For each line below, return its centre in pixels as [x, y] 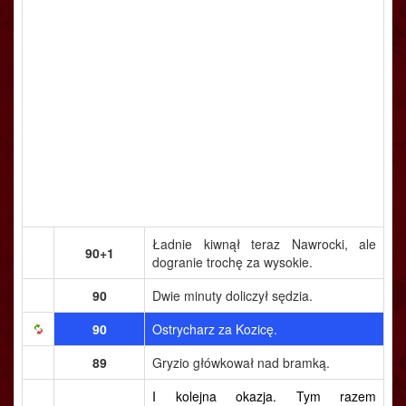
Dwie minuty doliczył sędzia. [232, 295]
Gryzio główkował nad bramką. [241, 362]
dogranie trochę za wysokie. [232, 262]
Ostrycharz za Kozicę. [215, 329]
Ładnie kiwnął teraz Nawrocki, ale [264, 244]
